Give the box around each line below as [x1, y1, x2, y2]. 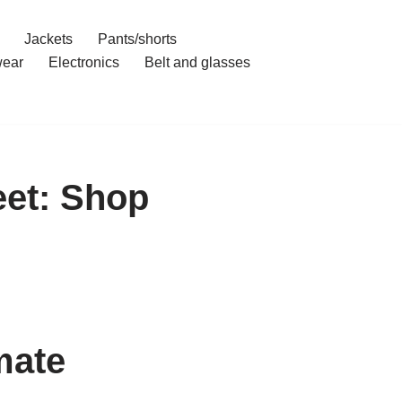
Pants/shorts [97, 31, 177, 47]
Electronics [48, 55, 119, 70]
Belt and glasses [144, 55, 250, 70]
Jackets [23, 31, 73, 47]
